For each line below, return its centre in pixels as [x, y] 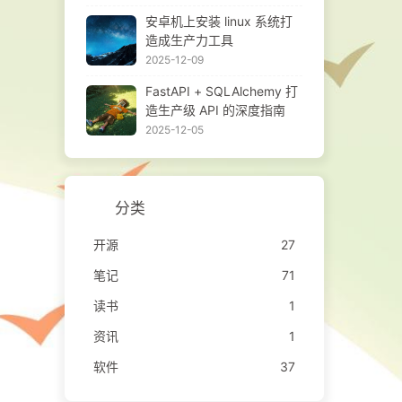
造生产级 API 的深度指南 [215, 109]
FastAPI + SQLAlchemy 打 [221, 91]
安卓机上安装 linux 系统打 [218, 21]
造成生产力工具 [189, 39]
